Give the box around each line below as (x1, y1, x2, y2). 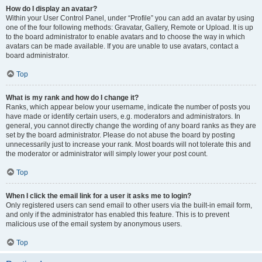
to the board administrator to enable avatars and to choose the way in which (6, 33, 245, 41)
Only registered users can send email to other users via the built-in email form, (6, 201, 252, 209)
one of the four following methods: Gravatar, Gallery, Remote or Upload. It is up (6, 23, 253, 32)
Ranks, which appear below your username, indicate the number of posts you (6, 103, 250, 111)
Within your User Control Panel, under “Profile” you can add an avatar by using (6, 14, 254, 22)
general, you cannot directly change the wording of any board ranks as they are (6, 122, 256, 130)
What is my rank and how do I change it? (6, 94, 139, 102)
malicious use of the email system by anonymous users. (6, 220, 182, 228)
